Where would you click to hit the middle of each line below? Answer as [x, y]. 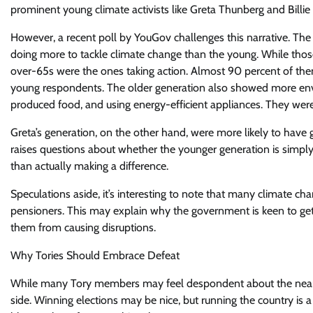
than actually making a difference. [89, 166]
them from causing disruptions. [83, 227]
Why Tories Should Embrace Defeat [95, 255]
